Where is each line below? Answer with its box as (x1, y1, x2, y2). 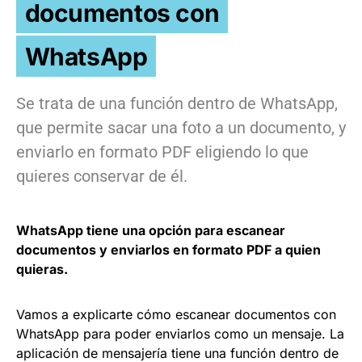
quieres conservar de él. (16, 166, 187, 186)
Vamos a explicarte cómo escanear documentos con (16, 305, 336, 322)
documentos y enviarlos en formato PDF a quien (16, 241, 321, 258)
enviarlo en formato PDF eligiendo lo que (16, 141, 309, 162)
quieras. (16, 260, 68, 277)
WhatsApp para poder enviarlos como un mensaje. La (16, 325, 344, 342)
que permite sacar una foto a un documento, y (16, 117, 346, 137)
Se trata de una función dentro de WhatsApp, (16, 93, 338, 113)
